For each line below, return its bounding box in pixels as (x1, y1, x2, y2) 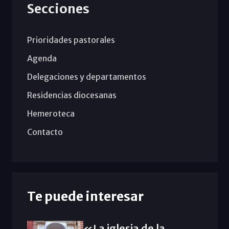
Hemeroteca (27, 108, 75, 119)
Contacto (27, 126, 63, 137)
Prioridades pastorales (27, 34, 115, 45)
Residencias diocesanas (27, 89, 117, 100)
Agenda (27, 53, 57, 63)
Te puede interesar (27, 188, 144, 204)
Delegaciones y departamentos (27, 71, 146, 82)
